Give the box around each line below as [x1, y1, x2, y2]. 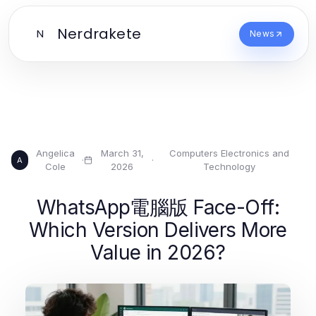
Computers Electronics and [169, 147, 289, 159]
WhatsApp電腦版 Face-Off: [36, 195, 280, 219]
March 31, [100, 147, 144, 159]
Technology [202, 161, 255, 172]
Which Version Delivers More [29, 218, 287, 242]
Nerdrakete [57, 24, 141, 44]
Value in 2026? [90, 241, 226, 265]
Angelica [35, 147, 75, 159]
